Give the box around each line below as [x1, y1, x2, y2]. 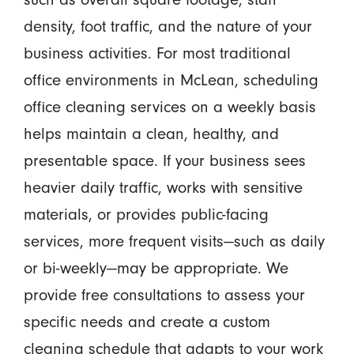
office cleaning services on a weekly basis [23, 96, 316, 116]
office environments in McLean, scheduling [23, 70, 318, 89]
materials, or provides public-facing [23, 204, 269, 224]
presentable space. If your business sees [23, 150, 306, 170]
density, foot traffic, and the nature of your [23, 16, 312, 36]
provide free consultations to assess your [23, 284, 305, 304]
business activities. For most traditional [23, 43, 291, 62]
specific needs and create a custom [23, 311, 270, 331]
